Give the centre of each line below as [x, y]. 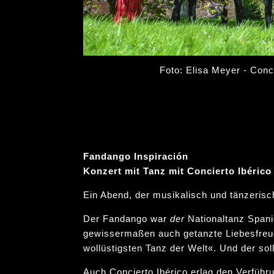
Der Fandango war [127, 219]
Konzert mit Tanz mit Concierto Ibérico [177, 171]
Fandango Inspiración [136, 157]
